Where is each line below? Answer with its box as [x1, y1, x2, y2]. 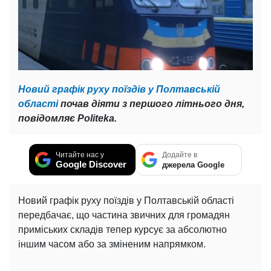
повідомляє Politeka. [18, 113, 117, 123]
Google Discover [56, 158, 126, 169]
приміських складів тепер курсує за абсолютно [18, 224, 227, 235]
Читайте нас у [56, 150, 104, 159]
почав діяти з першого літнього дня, [58, 98, 244, 109]
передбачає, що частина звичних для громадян [18, 209, 230, 220]
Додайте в [162, 150, 197, 159]
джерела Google [162, 160, 224, 169]
